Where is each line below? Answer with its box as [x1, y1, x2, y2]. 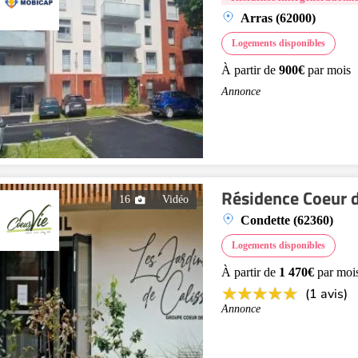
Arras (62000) [241, 11, 316, 25]
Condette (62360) [241, 213, 333, 227]
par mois [304, 63, 351, 77]
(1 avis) [305, 285, 348, 303]
